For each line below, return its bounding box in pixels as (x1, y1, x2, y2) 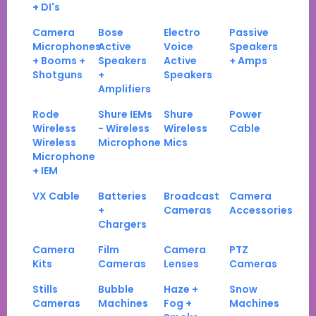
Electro (164, 25, 200, 40)
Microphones (32, 39, 101, 54)
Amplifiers (98, 82, 151, 97)
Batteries (98, 189, 147, 204)
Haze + (164, 282, 198, 297)
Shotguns (32, 68, 83, 83)
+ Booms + (32, 54, 85, 68)
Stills (32, 282, 58, 297)
